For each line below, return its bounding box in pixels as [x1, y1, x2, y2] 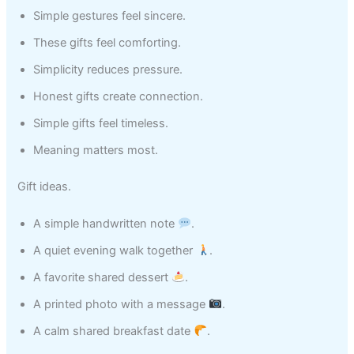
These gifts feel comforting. [33, 35, 182, 50]
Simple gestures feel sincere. [33, 8, 186, 23]
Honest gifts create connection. [33, 88, 204, 104]
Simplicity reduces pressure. [33, 62, 183, 77]
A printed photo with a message [33, 296, 209, 311]
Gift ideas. [17, 179, 72, 194]
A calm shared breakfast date [33, 323, 194, 338]
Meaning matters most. [33, 142, 159, 157]
